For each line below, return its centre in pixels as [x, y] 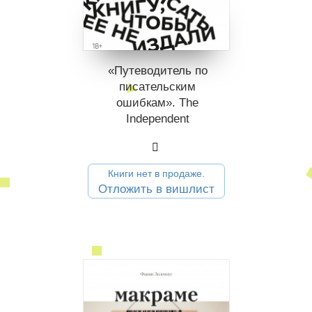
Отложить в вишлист [156, 189]
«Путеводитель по [157, 70]
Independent [157, 118]
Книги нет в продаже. [156, 173]
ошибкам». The [157, 102]
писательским [157, 86]
